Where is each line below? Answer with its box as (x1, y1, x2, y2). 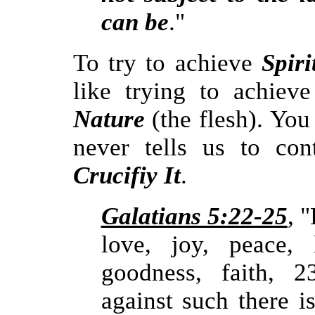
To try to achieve (72, 49, 262, 77)
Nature (72, 105, 145, 133)
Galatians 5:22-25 (101, 202, 288, 230)
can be (101, 8, 169, 36)
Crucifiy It (72, 162, 181, 189)
